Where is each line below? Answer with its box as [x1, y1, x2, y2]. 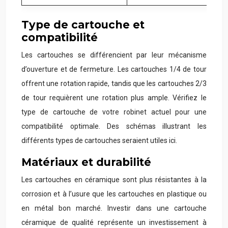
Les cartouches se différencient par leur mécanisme [21, 51, 207, 59]
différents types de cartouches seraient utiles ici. [21, 136, 177, 145]
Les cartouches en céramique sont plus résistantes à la [21, 176, 207, 184]
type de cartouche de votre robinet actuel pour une [21, 108, 207, 116]
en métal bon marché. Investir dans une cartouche [21, 204, 207, 212]
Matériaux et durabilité [21, 156, 151, 168]
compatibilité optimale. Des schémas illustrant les [21, 122, 207, 130]
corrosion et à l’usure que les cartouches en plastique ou [21, 190, 207, 198]
